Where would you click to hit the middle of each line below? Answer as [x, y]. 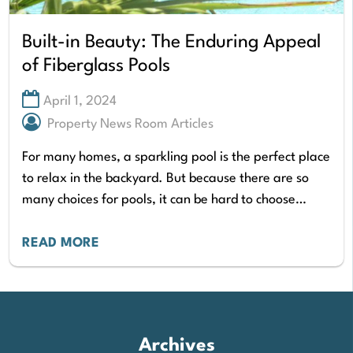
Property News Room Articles [130, 124]
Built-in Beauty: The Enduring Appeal [171, 42]
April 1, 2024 [80, 102]
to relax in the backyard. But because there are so [165, 178]
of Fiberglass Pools [96, 66]
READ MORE [61, 243]
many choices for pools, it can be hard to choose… [164, 199]
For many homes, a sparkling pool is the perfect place [176, 157]
